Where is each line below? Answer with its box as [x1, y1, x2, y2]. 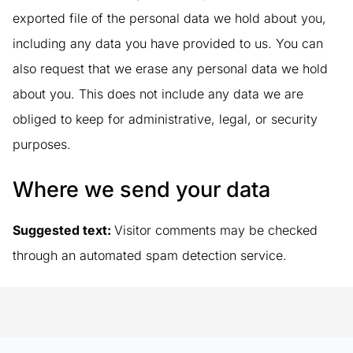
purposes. [13, 136, 71, 153]
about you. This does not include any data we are [13, 86, 303, 102]
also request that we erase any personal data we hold [13, 61, 328, 77]
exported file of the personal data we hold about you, [13, 10, 326, 27]
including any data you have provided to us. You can [13, 35, 323, 52]
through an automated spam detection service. [13, 247, 287, 263]
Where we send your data [13, 176, 270, 203]
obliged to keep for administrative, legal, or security [13, 111, 318, 128]
